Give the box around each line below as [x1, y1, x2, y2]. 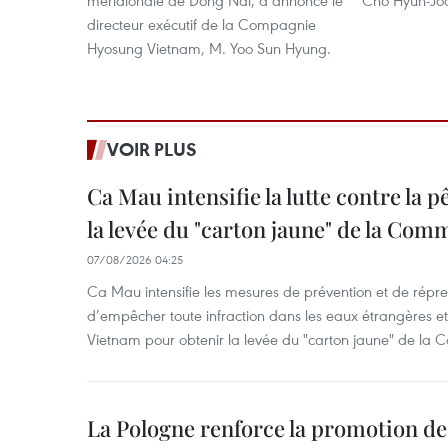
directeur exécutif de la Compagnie [87, 14, 316, 34]
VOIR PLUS [107, 137, 197, 161]
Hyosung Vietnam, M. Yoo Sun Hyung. [87, 38, 331, 58]
